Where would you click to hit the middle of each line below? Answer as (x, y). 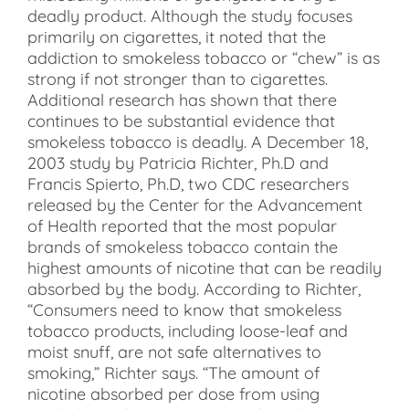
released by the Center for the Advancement (195, 204)
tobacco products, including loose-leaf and (188, 330)
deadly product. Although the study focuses (190, 16)
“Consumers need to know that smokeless (184, 309)
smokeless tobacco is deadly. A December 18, (198, 142)
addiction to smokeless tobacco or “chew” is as (204, 58)
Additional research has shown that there (182, 100)
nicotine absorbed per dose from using (173, 393)
